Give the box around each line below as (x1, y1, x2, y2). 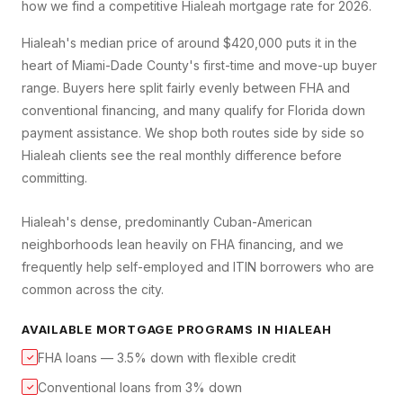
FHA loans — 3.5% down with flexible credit (38, 350, 296, 366)
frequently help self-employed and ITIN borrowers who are (22, 259, 374, 275)
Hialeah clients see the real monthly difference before (22, 148, 342, 164)
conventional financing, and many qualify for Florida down (22, 103, 365, 119)
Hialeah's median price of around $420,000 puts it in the (22, 35, 357, 51)
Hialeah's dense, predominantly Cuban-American (22, 214, 312, 230)
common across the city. (22, 282, 164, 298)
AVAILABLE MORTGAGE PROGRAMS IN (22, 322, 275, 337)
